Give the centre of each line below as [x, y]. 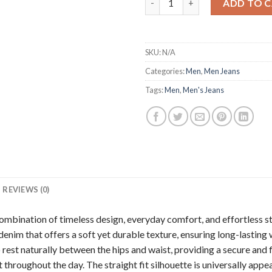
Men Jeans [222, 71]
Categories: [165, 71]
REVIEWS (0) [26, 189]
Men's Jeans [203, 90]
